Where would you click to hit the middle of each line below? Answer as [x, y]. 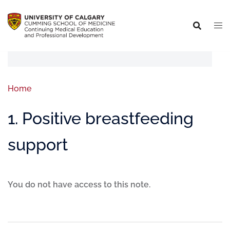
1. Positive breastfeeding [101, 118]
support [38, 145]
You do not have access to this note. [79, 185]
